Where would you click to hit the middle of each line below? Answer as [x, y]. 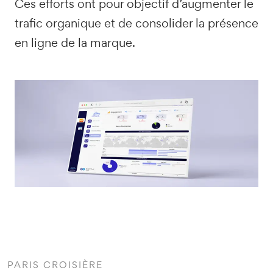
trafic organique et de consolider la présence [136, 23]
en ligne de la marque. [75, 43]
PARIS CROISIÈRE [55, 265]
